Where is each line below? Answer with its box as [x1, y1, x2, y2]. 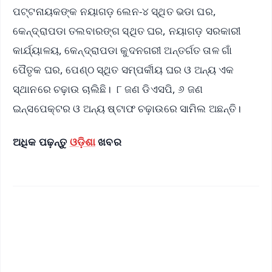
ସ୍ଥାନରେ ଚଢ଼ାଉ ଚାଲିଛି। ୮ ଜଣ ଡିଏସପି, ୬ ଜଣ [13, 82, 203, 97]
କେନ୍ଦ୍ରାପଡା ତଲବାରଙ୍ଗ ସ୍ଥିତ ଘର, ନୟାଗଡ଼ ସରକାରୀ [13, 24, 242, 38]
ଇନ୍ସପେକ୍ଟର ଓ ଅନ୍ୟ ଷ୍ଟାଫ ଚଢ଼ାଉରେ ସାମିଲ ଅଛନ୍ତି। [13, 101, 244, 116]
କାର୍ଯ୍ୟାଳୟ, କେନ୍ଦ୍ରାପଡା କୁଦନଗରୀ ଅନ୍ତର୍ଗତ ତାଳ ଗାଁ [13, 43, 233, 58]
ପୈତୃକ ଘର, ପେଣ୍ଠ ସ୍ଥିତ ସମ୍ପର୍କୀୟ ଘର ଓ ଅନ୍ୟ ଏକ [13, 63, 234, 77]
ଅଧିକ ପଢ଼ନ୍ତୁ [13, 135, 70, 149]
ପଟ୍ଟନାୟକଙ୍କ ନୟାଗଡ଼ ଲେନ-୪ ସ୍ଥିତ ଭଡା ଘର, [13, 4, 216, 19]
